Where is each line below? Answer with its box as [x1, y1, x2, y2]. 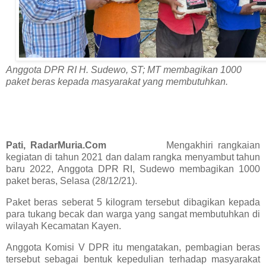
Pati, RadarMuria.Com [6, 140, 166, 151]
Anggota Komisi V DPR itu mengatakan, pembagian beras [6, 242, 260, 253]
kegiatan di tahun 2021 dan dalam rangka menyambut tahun [6, 152, 260, 163]
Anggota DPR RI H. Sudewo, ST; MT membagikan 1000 [6, 64, 242, 75]
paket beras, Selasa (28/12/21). [6, 176, 137, 186]
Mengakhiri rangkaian [166, 140, 261, 151]
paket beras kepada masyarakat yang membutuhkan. [6, 76, 228, 87]
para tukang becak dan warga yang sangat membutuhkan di [6, 209, 260, 220]
